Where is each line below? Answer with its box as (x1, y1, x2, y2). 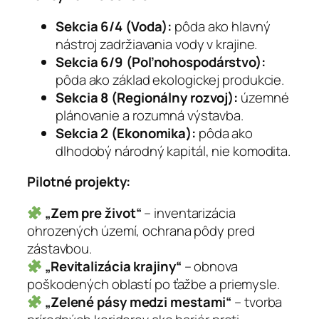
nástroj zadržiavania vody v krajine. (56, 34, 258, 53)
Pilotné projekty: (27, 172, 131, 192)
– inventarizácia (141, 203, 236, 222)
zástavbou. (27, 239, 93, 258)
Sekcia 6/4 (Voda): (56, 16, 172, 36)
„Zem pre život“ (44, 203, 142, 222)
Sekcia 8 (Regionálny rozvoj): (56, 88, 239, 107)
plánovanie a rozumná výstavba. (56, 105, 244, 125)
